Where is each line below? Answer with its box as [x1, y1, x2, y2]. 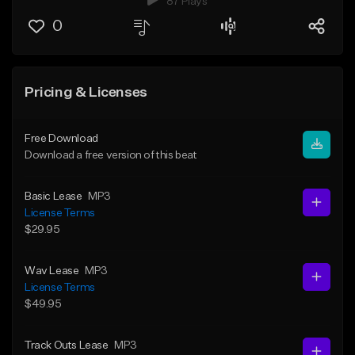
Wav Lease [25, 265, 79, 277]
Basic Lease [25, 190, 82, 202]
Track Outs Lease [25, 339, 109, 351]
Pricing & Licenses [25, 85, 147, 100]
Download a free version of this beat [25, 149, 197, 161]
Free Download [25, 132, 98, 144]
